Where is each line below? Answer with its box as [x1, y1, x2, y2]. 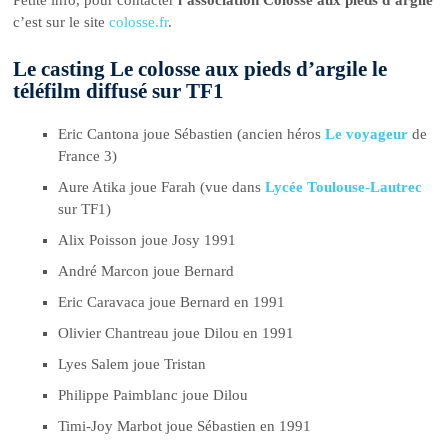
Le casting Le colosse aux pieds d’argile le [13, 56, 388, 81]
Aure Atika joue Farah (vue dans [58, 178, 262, 195]
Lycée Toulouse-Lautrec [265, 178, 423, 195]
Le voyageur [325, 125, 409, 142]
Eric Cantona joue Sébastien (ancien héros [58, 125, 326, 142]
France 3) [58, 147, 118, 164]
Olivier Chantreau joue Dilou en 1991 [58, 324, 295, 341]
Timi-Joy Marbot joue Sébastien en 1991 [58, 417, 312, 434]
